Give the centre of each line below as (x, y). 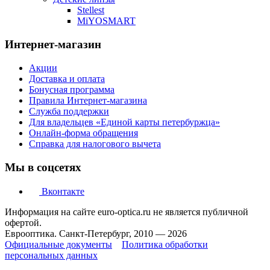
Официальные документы (58, 245)
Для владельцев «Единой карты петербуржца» (124, 122)
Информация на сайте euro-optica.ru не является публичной (127, 212)
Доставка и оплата (67, 78)
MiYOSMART (106, 21)
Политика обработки (165, 245)
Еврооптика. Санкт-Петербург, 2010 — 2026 (96, 234)
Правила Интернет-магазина (88, 100)
